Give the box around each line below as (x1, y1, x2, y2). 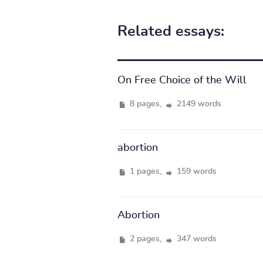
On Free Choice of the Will (117, 75, 247, 86)
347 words (174, 234, 217, 243)
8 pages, (127, 99, 164, 108)
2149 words (174, 99, 221, 108)
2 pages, (127, 234, 164, 243)
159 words (174, 167, 217, 176)
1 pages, (127, 167, 164, 176)
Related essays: (117, 23, 224, 39)
